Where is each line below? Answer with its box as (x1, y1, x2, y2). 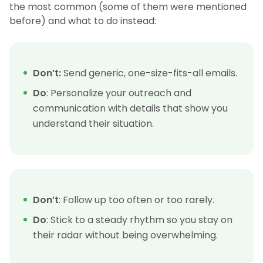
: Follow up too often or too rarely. (59, 193, 214, 207)
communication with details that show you (33, 102, 228, 116)
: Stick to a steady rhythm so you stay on (46, 213, 232, 227)
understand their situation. (33, 117, 154, 131)
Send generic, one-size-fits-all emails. (61, 66, 237, 80)
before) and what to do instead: (9, 14, 156, 28)
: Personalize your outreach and (46, 86, 191, 100)
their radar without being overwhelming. (33, 228, 218, 242)
